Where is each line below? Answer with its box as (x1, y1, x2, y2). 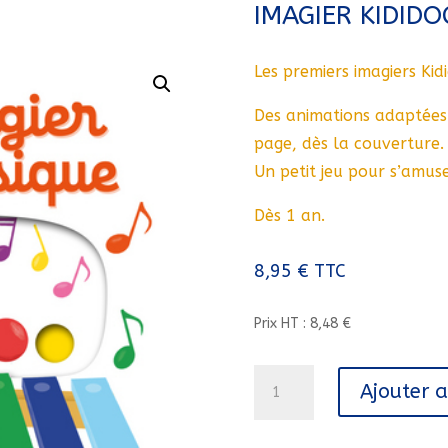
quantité (252, 366, 310, 384)
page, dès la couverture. (253, 134, 444, 154)
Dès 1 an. (253, 206, 325, 226)
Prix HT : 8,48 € (253, 315, 351, 333)
